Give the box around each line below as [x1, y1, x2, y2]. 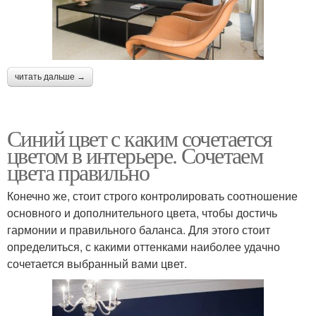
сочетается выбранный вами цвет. [7, 255, 187, 272]
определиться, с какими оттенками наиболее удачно [7, 238, 280, 255]
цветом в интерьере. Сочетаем [7, 139, 263, 170]
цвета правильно [7, 156, 149, 187]
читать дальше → [15, 71, 85, 82]
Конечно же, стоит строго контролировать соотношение [7, 187, 298, 204]
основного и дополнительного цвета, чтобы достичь [7, 204, 277, 221]
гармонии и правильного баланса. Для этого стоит [7, 221, 270, 238]
